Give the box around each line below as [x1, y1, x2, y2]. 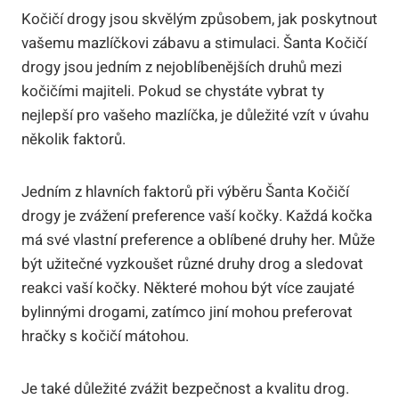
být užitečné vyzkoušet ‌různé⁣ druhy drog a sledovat [21, 252, 363, 275]
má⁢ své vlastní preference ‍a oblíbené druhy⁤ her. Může [21, 228, 375, 251]
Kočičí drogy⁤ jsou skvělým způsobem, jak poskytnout [21, 7, 378, 30]
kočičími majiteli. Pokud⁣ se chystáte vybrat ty [21, 79, 324, 102]
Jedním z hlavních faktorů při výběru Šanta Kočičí [21, 180, 349, 203]
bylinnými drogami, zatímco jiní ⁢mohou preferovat [21, 300, 353, 323]
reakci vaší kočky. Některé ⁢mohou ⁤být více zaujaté [21, 276, 354, 299]
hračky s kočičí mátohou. [21, 324, 189, 347]
